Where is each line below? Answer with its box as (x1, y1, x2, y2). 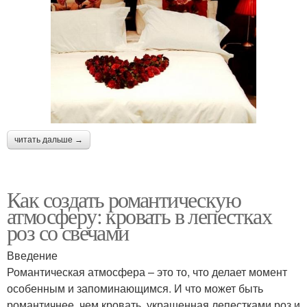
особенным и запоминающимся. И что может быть (7, 280, 263, 297)
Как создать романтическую (7, 184, 241, 214)
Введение (7, 247, 58, 264)
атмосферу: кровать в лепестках (7, 201, 271, 231)
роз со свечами (7, 217, 129, 247)
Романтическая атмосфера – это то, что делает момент (7, 264, 287, 280)
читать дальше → (14, 135, 83, 145)
